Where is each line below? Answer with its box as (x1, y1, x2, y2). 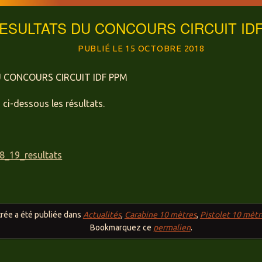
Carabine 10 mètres (124, 209, 196, 219)
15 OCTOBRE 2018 (125, 43, 205, 53)
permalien (153, 222, 191, 232)
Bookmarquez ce (89, 222, 153, 232)
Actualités (82, 209, 121, 219)
